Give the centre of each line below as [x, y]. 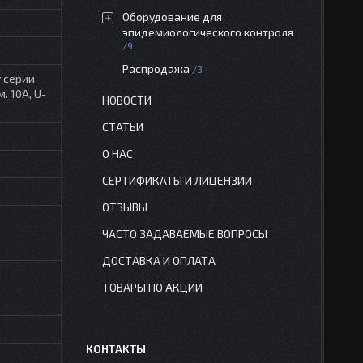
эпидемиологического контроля [208, 32]
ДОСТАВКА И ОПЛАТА [159, 261]
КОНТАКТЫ [116, 349]
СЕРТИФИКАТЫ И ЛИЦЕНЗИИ [177, 180]
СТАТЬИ [123, 127]
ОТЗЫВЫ [125, 207]
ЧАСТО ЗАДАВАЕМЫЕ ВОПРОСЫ [185, 234]
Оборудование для [172, 17]
